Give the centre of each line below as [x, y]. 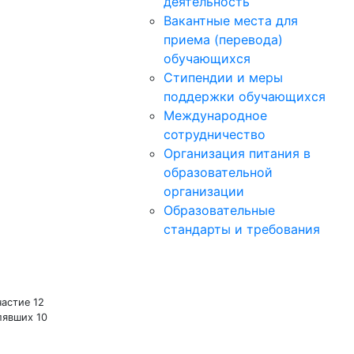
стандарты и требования [242, 229]
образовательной [218, 172]
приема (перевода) [223, 40]
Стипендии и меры [223, 77]
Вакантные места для [231, 21]
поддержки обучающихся [245, 96]
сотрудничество [215, 134]
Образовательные [219, 210]
